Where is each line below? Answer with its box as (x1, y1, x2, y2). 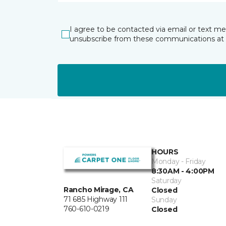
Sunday (151, 195, 177, 205)
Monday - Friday (151, 157, 206, 166)
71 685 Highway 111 (64, 195, 128, 204)
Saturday (151, 176, 182, 186)
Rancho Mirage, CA (64, 185, 134, 195)
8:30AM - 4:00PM (151, 166, 214, 176)
